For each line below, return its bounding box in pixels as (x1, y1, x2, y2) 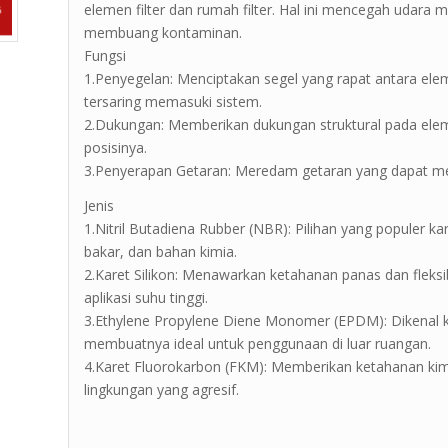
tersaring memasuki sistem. (84, 91, 263, 111)
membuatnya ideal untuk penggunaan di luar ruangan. (84, 333, 432, 353)
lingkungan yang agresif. (84, 379, 240, 399)
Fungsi (84, 45, 127, 65)
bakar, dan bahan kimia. (84, 241, 238, 261)
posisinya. (84, 137, 148, 157)
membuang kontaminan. (84, 22, 243, 42)
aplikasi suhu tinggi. (84, 287, 209, 307)
